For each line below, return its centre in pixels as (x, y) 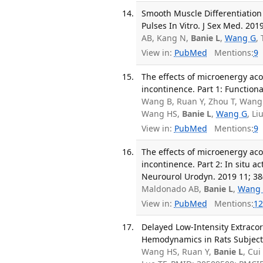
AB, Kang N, (166, 38)
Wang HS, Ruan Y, (178, 251)
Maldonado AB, (173, 189)
